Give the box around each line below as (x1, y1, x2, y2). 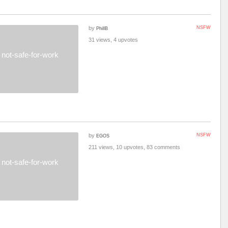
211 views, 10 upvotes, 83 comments (89, 144, 180, 150)
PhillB (96, 25, 108, 31)
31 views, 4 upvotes (89, 37, 138, 43)
